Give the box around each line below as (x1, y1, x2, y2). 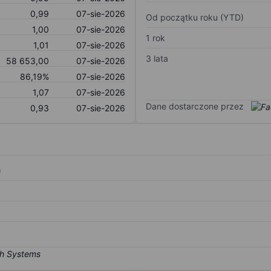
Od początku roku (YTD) (146, 11, 244, 22)
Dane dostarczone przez (146, 100, 244, 111)
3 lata (146, 53, 168, 64)
